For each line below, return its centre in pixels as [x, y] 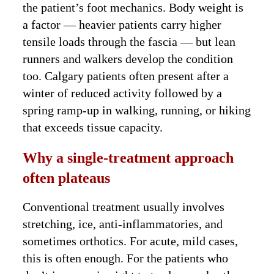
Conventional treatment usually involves [124, 207]
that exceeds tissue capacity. [93, 128]
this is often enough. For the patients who [126, 258]
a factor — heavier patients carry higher [122, 25]
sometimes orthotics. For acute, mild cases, [131, 241]
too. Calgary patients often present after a [126, 76]
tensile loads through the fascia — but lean [129, 42]
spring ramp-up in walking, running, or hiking [137, 110]
